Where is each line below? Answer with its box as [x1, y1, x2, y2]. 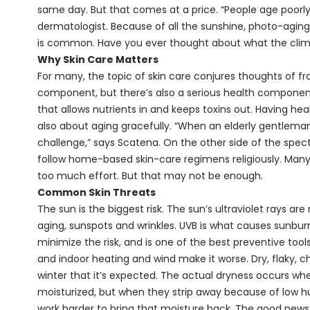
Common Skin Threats [37, 185, 156, 199]
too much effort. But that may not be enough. [37, 169, 263, 183]
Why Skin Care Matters [37, 53, 158, 66]
